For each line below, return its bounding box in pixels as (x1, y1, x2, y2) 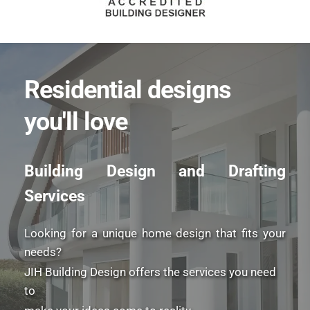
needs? (24, 245, 64, 259)
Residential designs (24, 75, 231, 105)
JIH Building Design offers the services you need (24, 265, 276, 280)
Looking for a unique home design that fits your (24, 226, 286, 241)
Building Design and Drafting (24, 162, 286, 181)
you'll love (24, 107, 127, 137)
